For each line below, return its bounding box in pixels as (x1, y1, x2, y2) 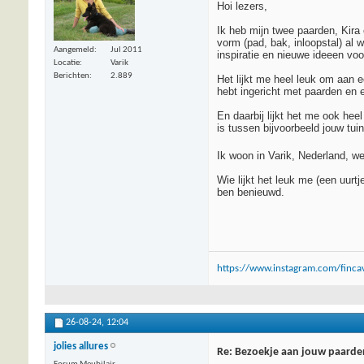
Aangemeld (54, 45, 94, 54)
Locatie (54, 58, 80, 67)
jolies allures (54, 341, 108, 353)
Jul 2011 (110, 45, 142, 54)
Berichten (54, 71, 89, 80)
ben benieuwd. (217, 186, 284, 199)
